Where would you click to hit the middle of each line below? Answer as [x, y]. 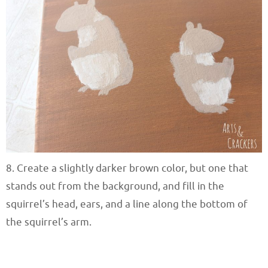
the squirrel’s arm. [49, 223]
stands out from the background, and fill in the [115, 187]
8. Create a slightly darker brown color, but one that [127, 169]
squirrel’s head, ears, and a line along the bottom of [127, 205]
